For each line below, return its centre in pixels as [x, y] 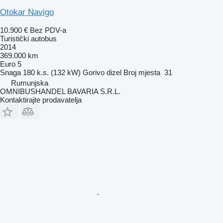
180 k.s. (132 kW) [52, 72]
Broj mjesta [142, 72]
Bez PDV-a [48, 30]
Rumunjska [30, 83]
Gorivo [94, 72]
